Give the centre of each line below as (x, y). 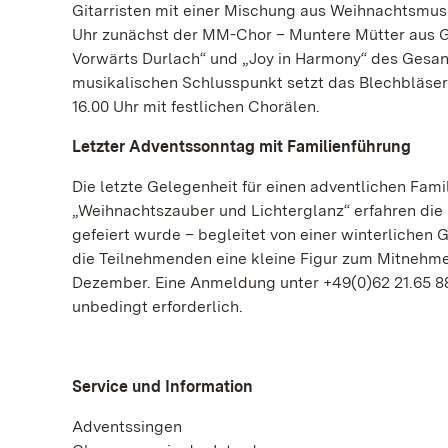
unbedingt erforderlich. (157, 306)
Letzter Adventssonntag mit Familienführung (241, 146)
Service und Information (164, 386)
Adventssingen (127, 426)
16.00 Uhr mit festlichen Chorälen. (196, 106)
